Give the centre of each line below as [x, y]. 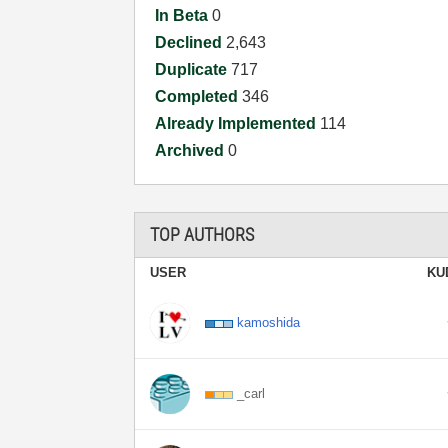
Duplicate [193, 69]
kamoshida [269, 322]
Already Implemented [238, 123]
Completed [199, 96]
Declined [191, 42]
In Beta [184, 15]
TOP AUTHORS [202, 234]
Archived [192, 150]
